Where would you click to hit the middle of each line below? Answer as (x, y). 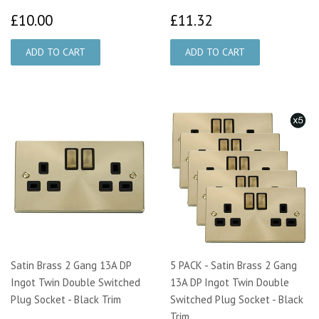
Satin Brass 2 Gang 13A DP (71, 265)
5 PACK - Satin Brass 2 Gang (234, 265)
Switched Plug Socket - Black (237, 299)
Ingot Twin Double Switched (75, 282)
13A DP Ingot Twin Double (230, 282)
